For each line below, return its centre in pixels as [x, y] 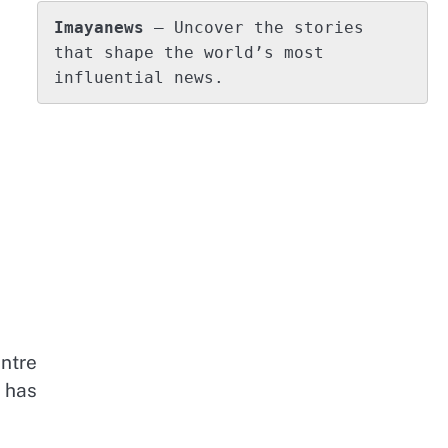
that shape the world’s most [188, 53]
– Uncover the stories [253, 28]
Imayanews [98, 28]
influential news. [138, 78]
